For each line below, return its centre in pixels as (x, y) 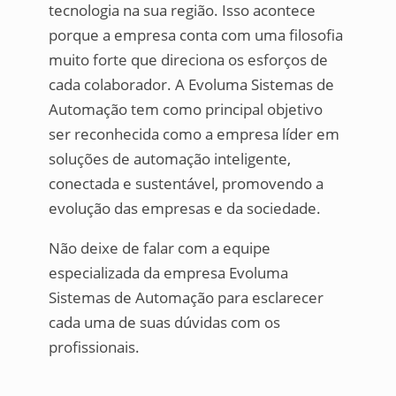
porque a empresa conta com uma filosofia (195, 34)
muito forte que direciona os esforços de (188, 59)
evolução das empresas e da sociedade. (184, 208)
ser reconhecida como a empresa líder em (194, 133)
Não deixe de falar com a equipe (159, 247)
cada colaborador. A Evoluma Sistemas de (191, 84)
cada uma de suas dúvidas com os (164, 322)
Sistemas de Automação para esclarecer (186, 297)
